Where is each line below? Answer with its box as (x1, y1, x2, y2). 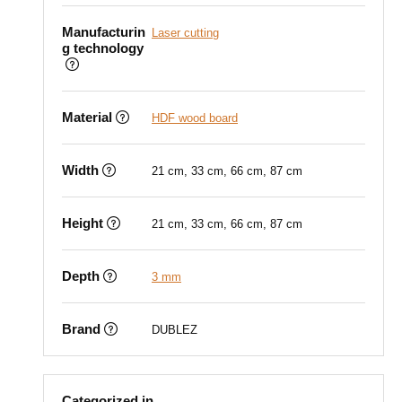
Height (62, 215, 103, 231)
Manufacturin (62, 24, 145, 39)
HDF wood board (152, 111, 238, 125)
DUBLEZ (152, 323, 197, 336)
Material (62, 109, 112, 125)
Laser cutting (152, 26, 219, 39)
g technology (62, 40, 144, 56)
